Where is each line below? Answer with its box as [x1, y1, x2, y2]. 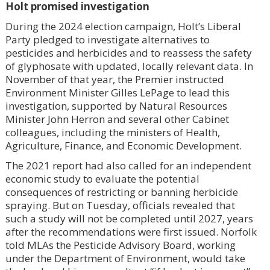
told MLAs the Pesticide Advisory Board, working [5, 237, 236, 252]
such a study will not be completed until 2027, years [5, 211, 253, 225]
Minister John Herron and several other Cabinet [5, 111, 229, 126]
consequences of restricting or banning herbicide [5, 184, 238, 199]
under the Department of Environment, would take [5, 251, 245, 265]
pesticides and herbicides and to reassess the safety [5, 45, 252, 60]
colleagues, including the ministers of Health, [5, 125, 220, 139]
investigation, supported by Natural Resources [5, 98, 227, 113]
